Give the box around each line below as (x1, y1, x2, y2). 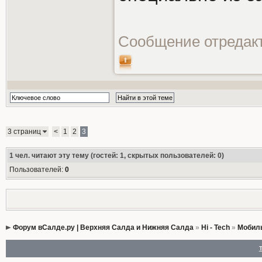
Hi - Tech (201, 223, 230, 232)
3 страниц (7, 127, 43, 136)
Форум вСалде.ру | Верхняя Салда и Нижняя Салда (12, 223, 194, 232)
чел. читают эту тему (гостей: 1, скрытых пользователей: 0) (13, 151, 224, 160)
